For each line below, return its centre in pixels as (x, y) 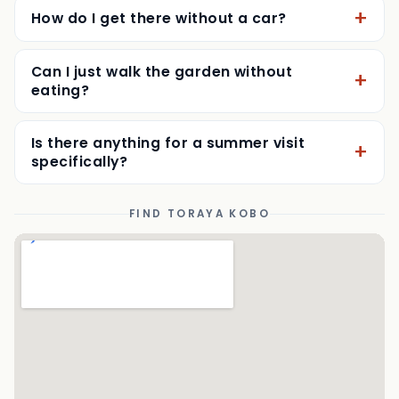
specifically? (80, 208)
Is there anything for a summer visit (168, 189)
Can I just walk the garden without (162, 118)
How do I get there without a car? (159, 64)
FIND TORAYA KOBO (199, 261)
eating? (61, 136)
